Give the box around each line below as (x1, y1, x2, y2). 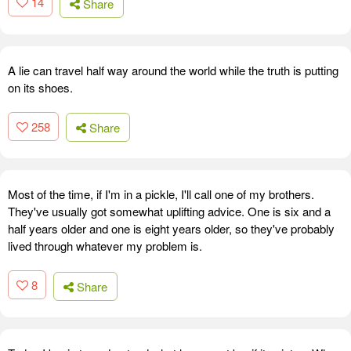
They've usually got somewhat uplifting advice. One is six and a (8, 203, 331, 220)
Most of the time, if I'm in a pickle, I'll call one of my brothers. (8, 186, 314, 203)
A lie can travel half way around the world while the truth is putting (8, 61, 338, 78)
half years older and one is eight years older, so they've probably (8, 220, 335, 237)
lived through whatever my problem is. (8, 237, 202, 255)
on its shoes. (8, 78, 73, 96)
